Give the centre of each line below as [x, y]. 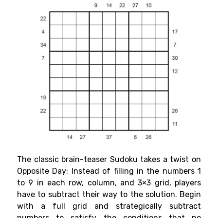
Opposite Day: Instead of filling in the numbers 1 [109, 171]
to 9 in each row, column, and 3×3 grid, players [109, 183]
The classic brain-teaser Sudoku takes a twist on [109, 160]
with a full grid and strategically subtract [109, 206]
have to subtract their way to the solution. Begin [109, 195]
